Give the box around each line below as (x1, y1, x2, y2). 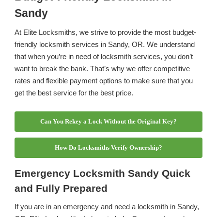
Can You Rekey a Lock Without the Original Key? (40, 118, 177, 125)
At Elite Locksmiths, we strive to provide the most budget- (14, 28, 196, 37)
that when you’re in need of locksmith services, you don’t (14, 52, 193, 61)
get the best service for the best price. (14, 89, 133, 97)
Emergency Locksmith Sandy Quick (14, 168, 190, 179)
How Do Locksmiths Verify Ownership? (55, 144, 162, 152)
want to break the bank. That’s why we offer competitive (14, 64, 190, 73)
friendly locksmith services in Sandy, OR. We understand (14, 40, 195, 49)
